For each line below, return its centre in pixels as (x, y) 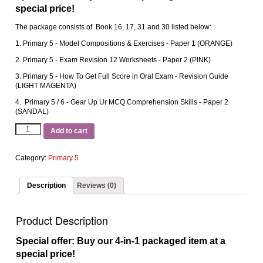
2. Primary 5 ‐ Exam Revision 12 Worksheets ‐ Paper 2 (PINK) (113, 60)
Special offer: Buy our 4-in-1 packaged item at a (121, 241)
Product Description (62, 220)
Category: (32, 158)
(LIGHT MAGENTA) (46, 86)
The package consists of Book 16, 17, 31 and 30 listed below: (114, 27)
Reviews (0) (97, 185)
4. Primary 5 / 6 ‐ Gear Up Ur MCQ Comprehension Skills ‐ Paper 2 (122, 102)
